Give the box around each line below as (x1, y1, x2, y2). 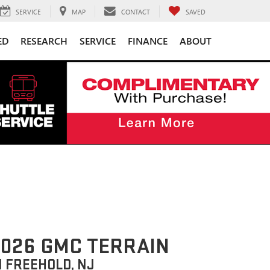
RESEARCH (20, 34, 67, 47)
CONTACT (121, 7, 150, 16)
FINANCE (128, 34, 168, 47)
